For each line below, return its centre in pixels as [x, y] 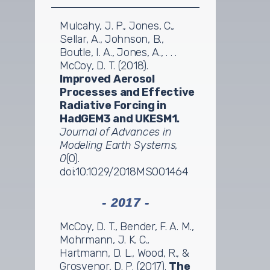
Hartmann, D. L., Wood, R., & [124, 253]
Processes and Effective [127, 92]
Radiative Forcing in [113, 105]
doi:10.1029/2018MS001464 [124, 171]
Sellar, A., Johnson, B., [112, 39]
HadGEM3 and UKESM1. [120, 118]
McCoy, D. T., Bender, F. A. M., [127, 226]
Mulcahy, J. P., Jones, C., [117, 26]
